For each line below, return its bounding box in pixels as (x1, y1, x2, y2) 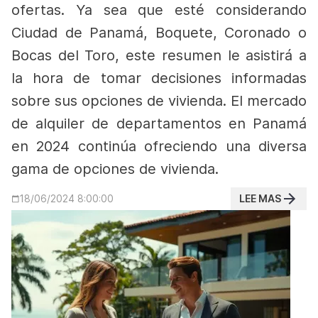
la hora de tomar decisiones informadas (11, 70, 307, 87)
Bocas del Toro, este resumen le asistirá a (11, 47, 307, 64)
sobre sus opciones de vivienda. (11, 92, 231, 109)
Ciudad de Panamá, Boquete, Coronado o (11, 24, 307, 41)
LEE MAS (239, 192, 281, 204)
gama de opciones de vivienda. (11, 160, 219, 177)
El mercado (231, 92, 307, 109)
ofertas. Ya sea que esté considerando (11, 1, 307, 18)
